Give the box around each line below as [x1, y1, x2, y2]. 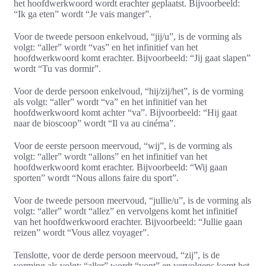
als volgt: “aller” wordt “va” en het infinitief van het [14, 97, 207, 107]
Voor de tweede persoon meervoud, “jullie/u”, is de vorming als [14, 195, 251, 206]
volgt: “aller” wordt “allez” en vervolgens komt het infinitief [14, 206, 237, 217]
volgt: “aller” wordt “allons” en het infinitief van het [14, 151, 207, 162]
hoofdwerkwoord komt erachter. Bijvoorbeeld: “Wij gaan [14, 162, 227, 173]
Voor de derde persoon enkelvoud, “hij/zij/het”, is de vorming [14, 86, 243, 97]
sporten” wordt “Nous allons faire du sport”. [14, 173, 179, 183]
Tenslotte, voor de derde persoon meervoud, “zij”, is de [14, 250, 220, 261]
